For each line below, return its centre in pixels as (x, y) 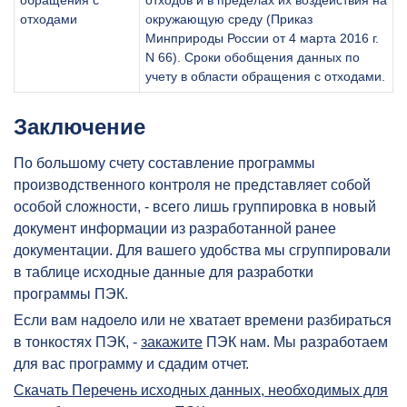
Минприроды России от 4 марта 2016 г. (262, 38)
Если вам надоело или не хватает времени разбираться (203, 320)
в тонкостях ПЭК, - (77, 342)
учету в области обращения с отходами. (265, 76)
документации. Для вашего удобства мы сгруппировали (202, 250)
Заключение (79, 126)
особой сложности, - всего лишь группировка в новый (195, 206)
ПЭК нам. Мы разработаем (295, 342)
